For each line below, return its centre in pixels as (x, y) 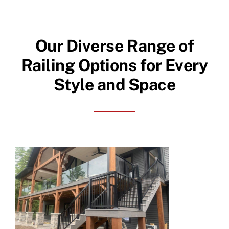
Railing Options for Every (114, 65)
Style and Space (114, 84)
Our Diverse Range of (114, 45)
